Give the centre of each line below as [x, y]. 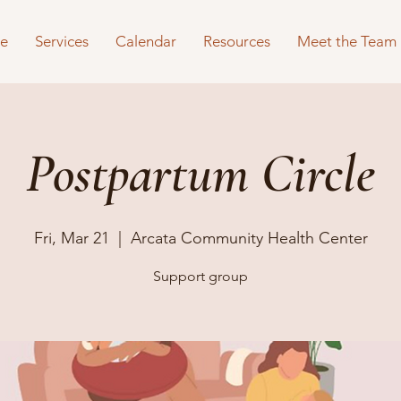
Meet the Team [347, 41]
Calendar [146, 41]
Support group [200, 276]
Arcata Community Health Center [249, 238]
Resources [237, 41]
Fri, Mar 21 [71, 238]
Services [62, 41]
